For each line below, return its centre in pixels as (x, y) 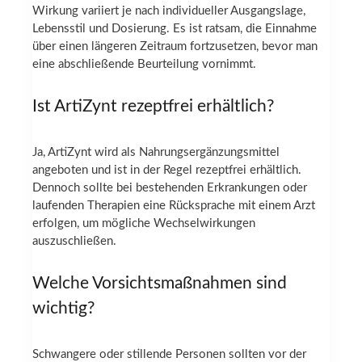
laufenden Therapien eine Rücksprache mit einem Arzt (174, 206)
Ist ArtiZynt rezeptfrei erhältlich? (153, 106)
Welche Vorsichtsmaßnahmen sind (160, 283)
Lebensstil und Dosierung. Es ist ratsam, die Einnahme (175, 29)
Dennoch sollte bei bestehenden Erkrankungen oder (170, 188)
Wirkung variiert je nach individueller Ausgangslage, (169, 11)
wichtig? (63, 308)
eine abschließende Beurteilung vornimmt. (144, 65)
